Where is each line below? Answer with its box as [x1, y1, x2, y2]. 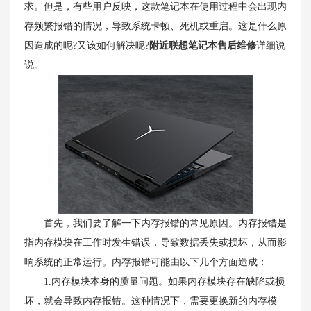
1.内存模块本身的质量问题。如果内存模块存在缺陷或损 [24, 276, 285, 287]
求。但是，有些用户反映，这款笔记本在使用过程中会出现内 [24, 1, 287, 12]
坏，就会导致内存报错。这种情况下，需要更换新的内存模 [24, 296, 277, 306]
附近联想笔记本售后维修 [149, 40, 256, 51]
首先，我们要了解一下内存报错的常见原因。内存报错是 [24, 218, 287, 228]
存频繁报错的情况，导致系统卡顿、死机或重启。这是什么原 [24, 21, 287, 31]
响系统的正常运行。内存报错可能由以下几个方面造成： [24, 257, 267, 267]
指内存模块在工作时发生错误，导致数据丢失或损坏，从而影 [24, 237, 287, 248]
